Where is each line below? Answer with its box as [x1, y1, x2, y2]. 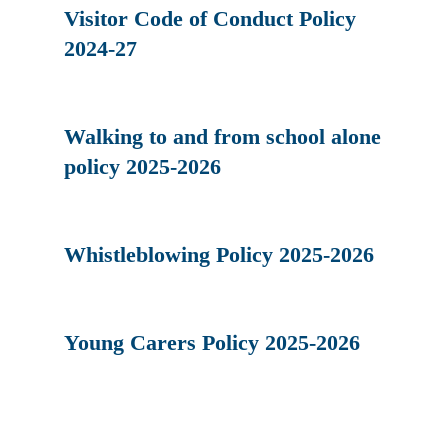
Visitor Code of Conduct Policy [64, 5, 357, 31]
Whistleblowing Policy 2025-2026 [64, 241, 375, 267]
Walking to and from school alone [64, 123, 382, 149]
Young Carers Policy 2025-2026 [64, 329, 361, 355]
